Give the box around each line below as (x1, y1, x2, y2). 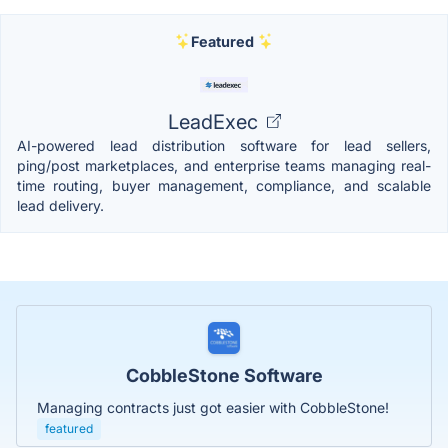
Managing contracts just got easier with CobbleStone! (37, 398, 389, 416)
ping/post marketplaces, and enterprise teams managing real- (17, 156, 431, 174)
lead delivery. (17, 196, 104, 214)
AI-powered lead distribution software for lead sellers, (17, 136, 431, 154)
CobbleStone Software (125, 364, 323, 386)
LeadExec (167, 109, 263, 134)
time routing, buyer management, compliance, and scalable (17, 176, 431, 194)
